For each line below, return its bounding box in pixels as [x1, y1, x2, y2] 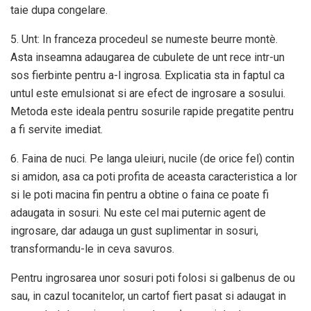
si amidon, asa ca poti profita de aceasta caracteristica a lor [10, 170, 297, 184]
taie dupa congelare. [10, 3, 108, 17]
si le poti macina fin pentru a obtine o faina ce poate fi [10, 188, 269, 202]
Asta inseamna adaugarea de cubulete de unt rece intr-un [10, 51, 285, 65]
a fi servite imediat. [10, 123, 103, 137]
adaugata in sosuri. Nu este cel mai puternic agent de [10, 206, 266, 220]
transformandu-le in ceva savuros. [10, 242, 174, 256]
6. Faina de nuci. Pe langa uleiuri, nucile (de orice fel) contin [10, 152, 294, 166]
